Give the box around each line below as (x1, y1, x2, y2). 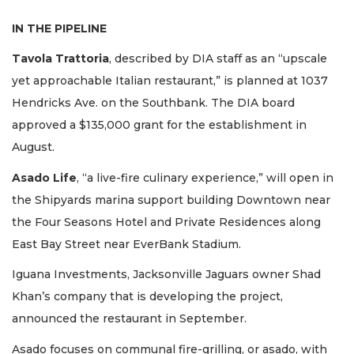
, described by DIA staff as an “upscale (109, 51, 327, 66)
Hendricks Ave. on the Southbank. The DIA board (12, 96, 295, 111)
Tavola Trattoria (12, 51, 109, 66)
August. (12, 140, 58, 155)
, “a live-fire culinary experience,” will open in (77, 170, 333, 185)
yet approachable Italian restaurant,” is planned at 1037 (12, 73, 328, 88)
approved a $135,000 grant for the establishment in (12, 118, 307, 133)
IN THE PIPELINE (12, 21, 107, 36)
